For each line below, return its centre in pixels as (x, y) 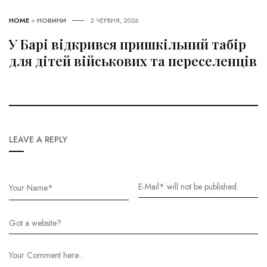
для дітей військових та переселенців (133, 60)
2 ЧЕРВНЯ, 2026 (114, 20)
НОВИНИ (52, 20)
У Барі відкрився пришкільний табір (128, 44)
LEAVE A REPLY (38, 139)
